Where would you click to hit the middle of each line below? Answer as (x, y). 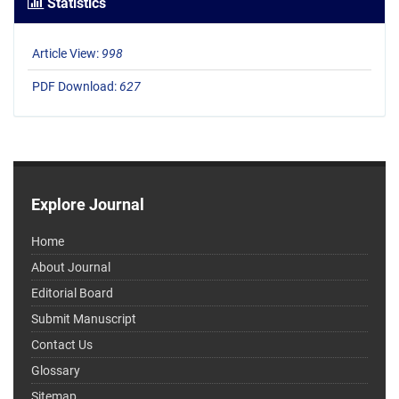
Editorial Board (72, 293)
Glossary (56, 371)
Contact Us (62, 345)
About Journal (71, 268)
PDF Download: (76, 87)
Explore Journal (88, 205)
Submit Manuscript (84, 319)
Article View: (67, 54)
